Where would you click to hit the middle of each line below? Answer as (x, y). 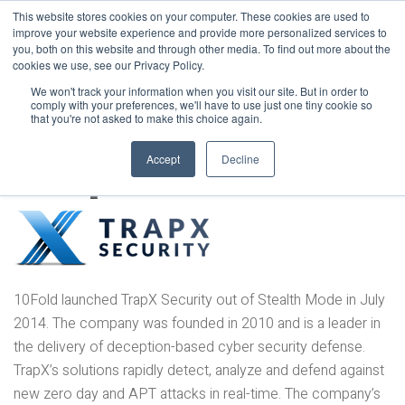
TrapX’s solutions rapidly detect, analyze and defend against (199, 371)
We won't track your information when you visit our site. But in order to (200, 91)
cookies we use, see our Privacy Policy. (108, 65)
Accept (163, 159)
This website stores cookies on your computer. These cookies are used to (191, 16)
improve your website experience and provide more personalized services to (200, 32)
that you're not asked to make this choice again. (146, 118)
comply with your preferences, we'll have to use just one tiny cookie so (202, 104)
